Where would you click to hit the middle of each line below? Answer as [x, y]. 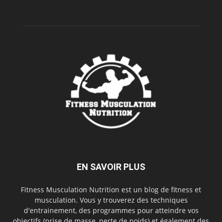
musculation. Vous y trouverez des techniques [111, 200]
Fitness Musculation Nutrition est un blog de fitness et [111, 190]
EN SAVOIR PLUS [111, 167]
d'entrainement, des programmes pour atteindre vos [111, 211]
